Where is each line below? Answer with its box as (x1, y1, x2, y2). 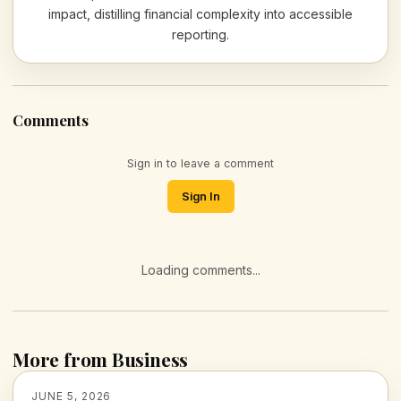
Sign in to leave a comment (127, 157, 274, 171)
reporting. (172, 27, 229, 43)
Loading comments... (141, 262, 260, 278)
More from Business (13, 346, 189, 372)
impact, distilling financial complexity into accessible (48, 6, 353, 22)
